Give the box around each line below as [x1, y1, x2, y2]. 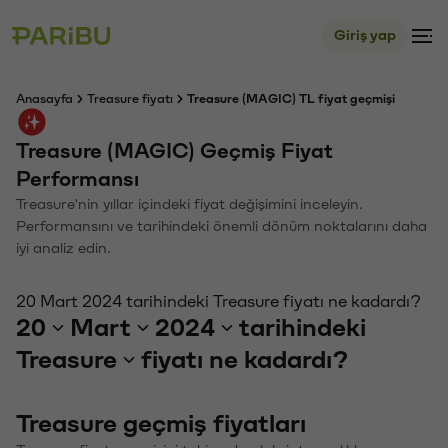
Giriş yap [334, 28, 396, 43]
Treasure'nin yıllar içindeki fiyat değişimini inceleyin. [16, 197, 363, 212]
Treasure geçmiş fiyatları [16, 411, 306, 437]
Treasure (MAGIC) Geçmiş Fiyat [16, 141, 333, 162]
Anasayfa [16, 93, 73, 105]
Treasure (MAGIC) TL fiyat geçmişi [187, 93, 395, 105]
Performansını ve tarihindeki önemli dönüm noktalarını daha [16, 219, 427, 234]
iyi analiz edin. [16, 241, 111, 256]
